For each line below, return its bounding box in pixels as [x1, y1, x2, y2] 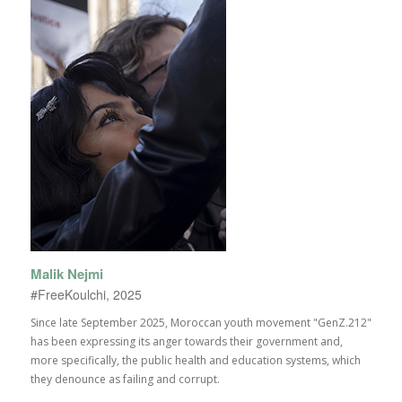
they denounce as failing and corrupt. [30, 371, 220, 388]
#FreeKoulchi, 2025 [30, 285, 142, 304]
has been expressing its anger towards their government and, [30, 334, 343, 350]
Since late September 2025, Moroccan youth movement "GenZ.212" [30, 315, 371, 331]
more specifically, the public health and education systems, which [30, 353, 361, 369]
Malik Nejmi [30, 264, 103, 284]
